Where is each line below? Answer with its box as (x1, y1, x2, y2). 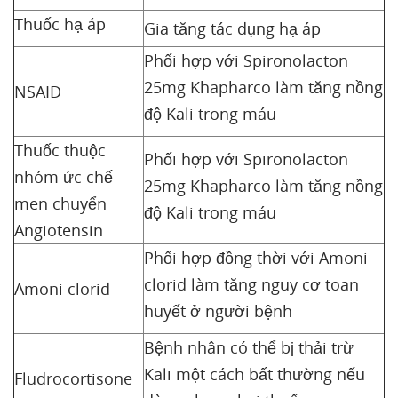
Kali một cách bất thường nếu (144, 363, 365, 385)
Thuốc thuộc (14, 139, 106, 161)
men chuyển (14, 193, 107, 214)
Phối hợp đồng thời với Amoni (144, 247, 368, 268)
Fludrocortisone (14, 368, 137, 389)
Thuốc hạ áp (14, 13, 110, 35)
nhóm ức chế (14, 166, 113, 187)
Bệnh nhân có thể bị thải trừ (144, 337, 354, 358)
